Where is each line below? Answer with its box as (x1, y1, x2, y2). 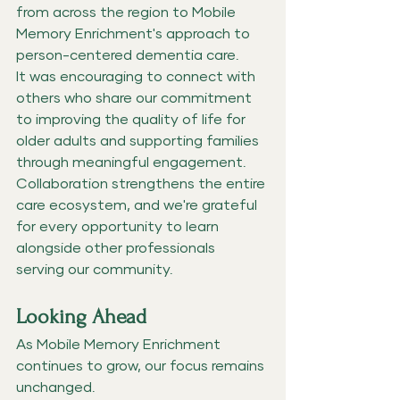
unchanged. (16, 379, 96, 395)
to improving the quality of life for (16, 112, 249, 127)
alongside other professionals (16, 240, 219, 255)
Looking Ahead (16, 304, 146, 329)
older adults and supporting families (16, 133, 262, 148)
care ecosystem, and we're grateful (16, 197, 261, 212)
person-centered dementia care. (16, 47, 239, 62)
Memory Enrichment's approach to (16, 26, 254, 41)
